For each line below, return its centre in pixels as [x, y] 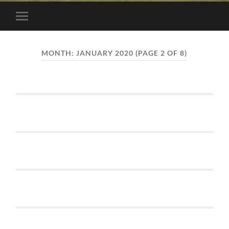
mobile [36, 32]
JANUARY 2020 [105, 53]
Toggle [35, 24]
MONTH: [59, 53]
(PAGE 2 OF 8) [162, 53]
